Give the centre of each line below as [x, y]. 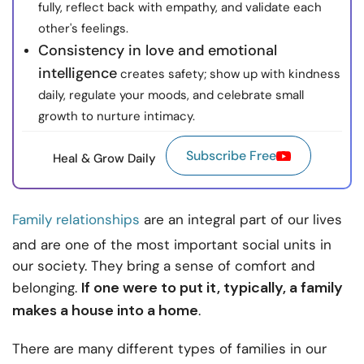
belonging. [47, 288]
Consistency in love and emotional [158, 51]
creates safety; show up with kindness [229, 74]
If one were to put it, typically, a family [212, 288]
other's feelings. [83, 29]
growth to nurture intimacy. [117, 117]
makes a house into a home [105, 311]
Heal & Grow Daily [104, 158]
